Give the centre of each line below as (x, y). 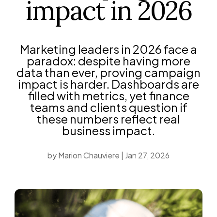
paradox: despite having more (108, 61)
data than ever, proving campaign (108, 72)
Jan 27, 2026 (147, 155)
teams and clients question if (108, 107)
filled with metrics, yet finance (108, 95)
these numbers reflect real (108, 119)
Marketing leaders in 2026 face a (108, 49)
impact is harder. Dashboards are (108, 84)
